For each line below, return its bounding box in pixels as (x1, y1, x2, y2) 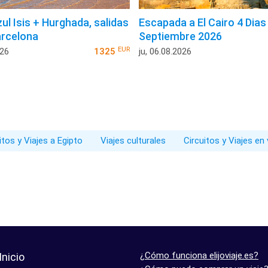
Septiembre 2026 (138, 30, 222, 43)
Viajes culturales (100, 135, 166, 147)
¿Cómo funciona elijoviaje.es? (140, 250, 258, 261)
